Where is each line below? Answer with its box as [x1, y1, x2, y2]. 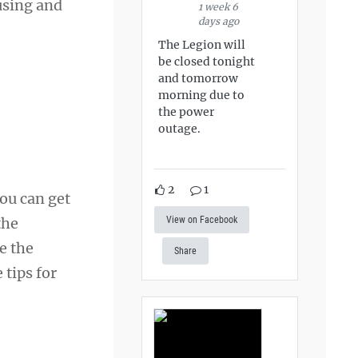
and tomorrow [158, 70, 239, 86]
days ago [198, 14, 240, 27]
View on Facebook [166, 214, 238, 225]
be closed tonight [158, 54, 256, 69]
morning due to [158, 87, 245, 102]
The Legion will [158, 37, 246, 52]
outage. [158, 121, 201, 136]
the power [158, 104, 215, 119]
